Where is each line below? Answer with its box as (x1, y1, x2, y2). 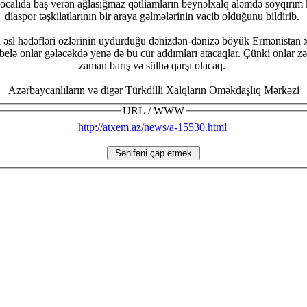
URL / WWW (123, 105, 184, 117)
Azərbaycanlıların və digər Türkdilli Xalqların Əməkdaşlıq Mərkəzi (8, 84, 299, 97)
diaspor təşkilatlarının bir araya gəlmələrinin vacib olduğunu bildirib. (5, 10, 302, 23)
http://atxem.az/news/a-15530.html (77, 121, 227, 133)
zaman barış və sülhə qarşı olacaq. (79, 60, 228, 72)
